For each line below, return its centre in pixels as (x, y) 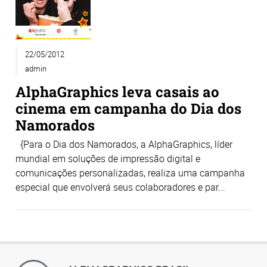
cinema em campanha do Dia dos (128, 108)
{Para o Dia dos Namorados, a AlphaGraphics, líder (124, 145)
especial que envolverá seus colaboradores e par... (120, 187)
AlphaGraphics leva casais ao (117, 91)
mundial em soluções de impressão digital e (108, 159)
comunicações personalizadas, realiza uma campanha (130, 173)
